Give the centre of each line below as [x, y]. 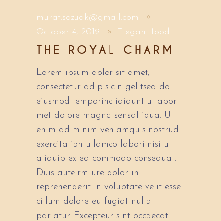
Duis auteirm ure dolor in [88, 173]
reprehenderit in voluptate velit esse [109, 187]
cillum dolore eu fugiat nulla [94, 202]
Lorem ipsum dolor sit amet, [93, 73]
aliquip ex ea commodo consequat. [106, 159]
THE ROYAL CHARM [105, 50]
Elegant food [144, 32]
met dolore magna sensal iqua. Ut [105, 116]
